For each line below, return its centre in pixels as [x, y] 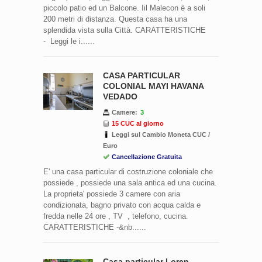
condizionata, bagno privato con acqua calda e [122, 205]
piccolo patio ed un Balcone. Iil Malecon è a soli [124, 8]
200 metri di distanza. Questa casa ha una [115, 19]
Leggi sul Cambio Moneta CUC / [161, 134]
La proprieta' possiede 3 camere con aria [112, 194]
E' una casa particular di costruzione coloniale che [128, 171]
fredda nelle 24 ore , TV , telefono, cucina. [116, 216]
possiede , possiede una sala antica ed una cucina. [130, 182]
